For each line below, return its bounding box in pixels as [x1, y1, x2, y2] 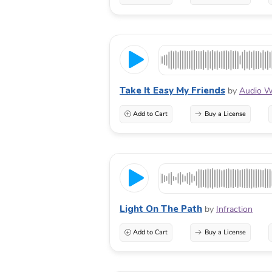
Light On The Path [120, 203, 202, 216]
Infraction [216, 203, 253, 216]
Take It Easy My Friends [120, 84, 225, 97]
